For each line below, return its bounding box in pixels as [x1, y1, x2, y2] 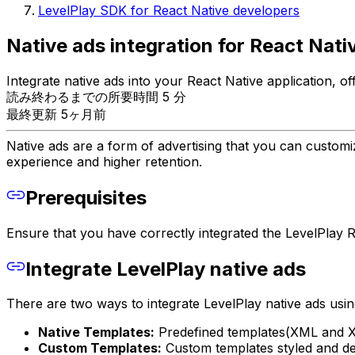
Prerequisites [25, 185, 147, 209]
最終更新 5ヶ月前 [6, 105, 106, 122]
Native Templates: [38, 324, 155, 341]
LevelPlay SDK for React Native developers [38, 2, 300, 19]
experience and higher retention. [6, 153, 202, 170]
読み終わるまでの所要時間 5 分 [6, 88, 186, 105]
